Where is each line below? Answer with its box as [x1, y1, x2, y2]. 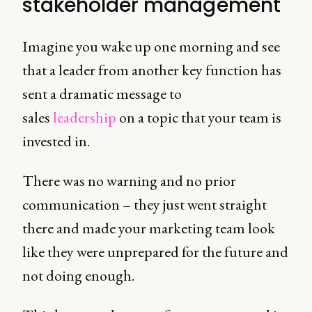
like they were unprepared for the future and [22, 242, 288, 262]
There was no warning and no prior [22, 171, 236, 191]
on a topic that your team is [116, 107, 281, 127]
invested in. [22, 131, 90, 151]
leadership [53, 107, 116, 127]
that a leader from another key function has [22, 60, 281, 80]
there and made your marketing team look [22, 218, 275, 238]
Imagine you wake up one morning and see [22, 36, 280, 56]
